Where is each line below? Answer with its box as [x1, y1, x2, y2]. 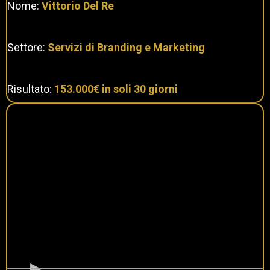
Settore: [7, 40, 48, 54]
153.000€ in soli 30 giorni [54, 82, 178, 95]
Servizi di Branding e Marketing [48, 40, 205, 54]
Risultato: [7, 82, 54, 95]
